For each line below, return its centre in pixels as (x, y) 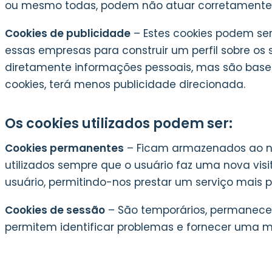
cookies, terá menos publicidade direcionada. (125, 84)
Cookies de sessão (55, 210)
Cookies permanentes (64, 148)
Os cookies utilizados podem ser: (119, 124)
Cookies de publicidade (68, 33)
